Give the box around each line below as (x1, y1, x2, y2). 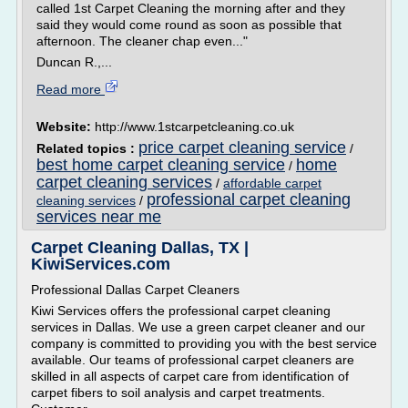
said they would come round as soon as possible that (36, 17, 342, 32)
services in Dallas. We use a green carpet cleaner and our (31, 320, 365, 334)
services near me (36, 208, 161, 226)
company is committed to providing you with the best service (31, 336, 377, 351)
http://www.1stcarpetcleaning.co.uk (95, 119, 294, 134)
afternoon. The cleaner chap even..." (36, 34, 248, 48)
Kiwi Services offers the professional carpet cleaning (31, 303, 331, 318)
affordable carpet (223, 176, 321, 190)
